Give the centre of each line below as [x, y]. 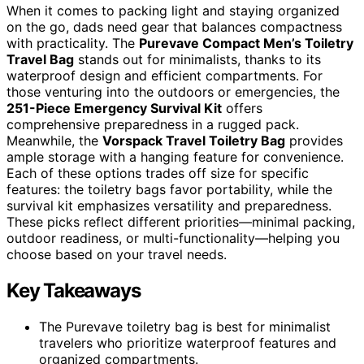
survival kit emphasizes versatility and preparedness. [169, 205]
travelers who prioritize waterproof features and [188, 342]
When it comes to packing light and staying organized [173, 10]
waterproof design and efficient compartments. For [165, 75]
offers [242, 108]
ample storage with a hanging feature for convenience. [175, 156]
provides [314, 140]
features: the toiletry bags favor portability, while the [169, 189]
